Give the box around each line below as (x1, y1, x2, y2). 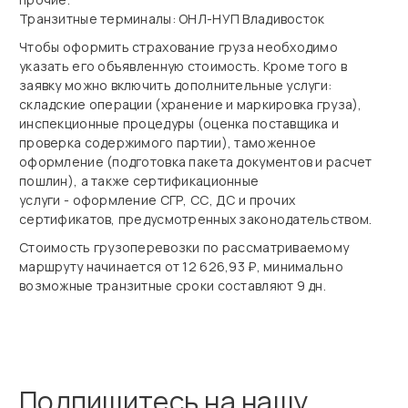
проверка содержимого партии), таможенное (19, 134, 317, 151)
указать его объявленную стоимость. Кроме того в (19, 57, 348, 75)
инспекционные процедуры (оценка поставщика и (19, 115, 340, 132)
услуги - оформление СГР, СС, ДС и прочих (19, 191, 296, 209)
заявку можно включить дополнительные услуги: (19, 76, 332, 94)
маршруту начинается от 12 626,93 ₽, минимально (19, 258, 343, 275)
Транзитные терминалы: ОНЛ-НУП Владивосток (19, 10, 325, 27)
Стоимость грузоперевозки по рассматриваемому (19, 239, 350, 256)
